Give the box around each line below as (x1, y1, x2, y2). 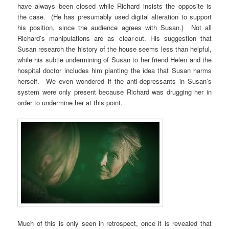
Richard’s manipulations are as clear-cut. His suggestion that (17, 33, 212, 43)
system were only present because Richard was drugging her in (17, 86, 212, 97)
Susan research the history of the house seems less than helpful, (17, 43, 212, 54)
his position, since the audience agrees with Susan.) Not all (17, 22, 212, 32)
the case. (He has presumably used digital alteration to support (17, 11, 212, 21)
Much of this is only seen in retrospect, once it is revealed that (17, 218, 212, 228)
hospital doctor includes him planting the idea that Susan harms (17, 65, 212, 75)
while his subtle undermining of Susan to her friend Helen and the (17, 54, 212, 64)
